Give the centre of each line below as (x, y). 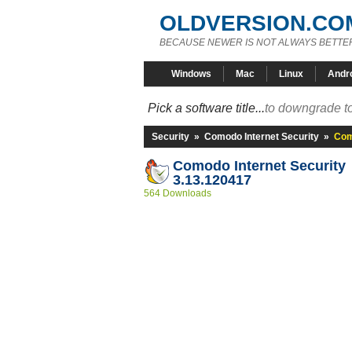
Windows (191, 74)
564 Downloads (178, 193)
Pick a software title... (206, 108)
